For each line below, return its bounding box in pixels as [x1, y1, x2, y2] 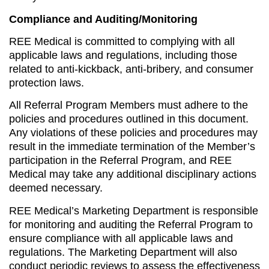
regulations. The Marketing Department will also [9, 246, 237, 258]
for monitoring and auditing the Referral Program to [9, 218, 253, 231]
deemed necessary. [9, 182, 103, 195]
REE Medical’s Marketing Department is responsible [9, 204, 258, 217]
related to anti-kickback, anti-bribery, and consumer [9, 63, 253, 76]
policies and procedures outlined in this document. [9, 113, 249, 125]
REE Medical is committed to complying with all [9, 35, 235, 48]
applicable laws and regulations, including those [9, 49, 237, 62]
